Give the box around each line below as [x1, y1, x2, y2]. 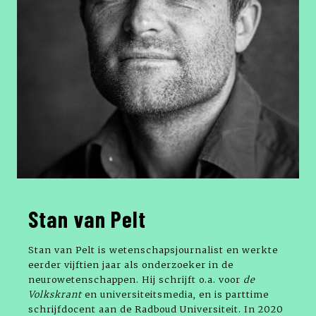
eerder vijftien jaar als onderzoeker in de [28, 258, 233, 270]
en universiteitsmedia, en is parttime [85, 288, 269, 300]
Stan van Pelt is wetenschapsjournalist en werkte [28, 243, 278, 255]
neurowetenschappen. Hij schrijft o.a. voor [28, 273, 243, 285]
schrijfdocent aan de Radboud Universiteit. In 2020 [28, 303, 284, 315]
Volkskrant [28, 288, 85, 300]
